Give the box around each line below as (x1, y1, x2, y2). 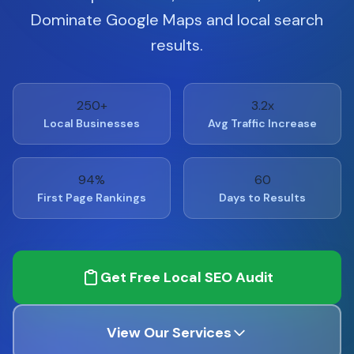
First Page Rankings (37, 190, 146, 205)
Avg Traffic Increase (208, 116, 317, 130)
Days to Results (219, 190, 306, 205)
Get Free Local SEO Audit (100, 268, 273, 287)
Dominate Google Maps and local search (31, 9, 323, 30)
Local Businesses (43, 116, 140, 130)
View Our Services (107, 323, 232, 342)
